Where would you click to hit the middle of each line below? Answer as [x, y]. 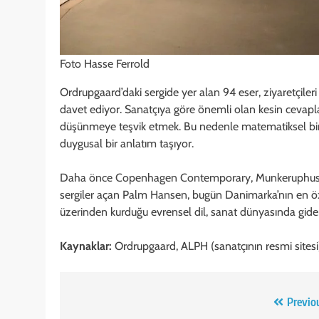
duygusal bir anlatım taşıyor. [127, 143]
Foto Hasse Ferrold [105, 63]
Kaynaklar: [86, 246]
